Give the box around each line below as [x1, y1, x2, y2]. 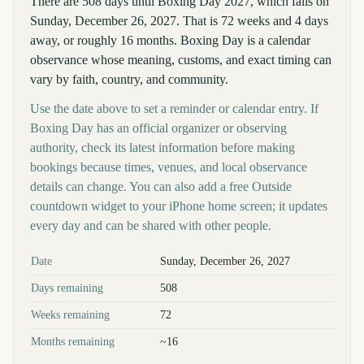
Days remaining [31, 282, 103, 294]
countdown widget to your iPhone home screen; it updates [30, 199, 327, 213]
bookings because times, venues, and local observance [30, 160, 307, 174]
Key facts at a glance [29, 249, 124, 262]
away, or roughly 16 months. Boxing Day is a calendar [30, 33, 310, 47]
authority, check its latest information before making [30, 141, 295, 154]
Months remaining [31, 336, 115, 348]
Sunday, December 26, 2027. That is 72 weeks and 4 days [30, 14, 328, 28]
